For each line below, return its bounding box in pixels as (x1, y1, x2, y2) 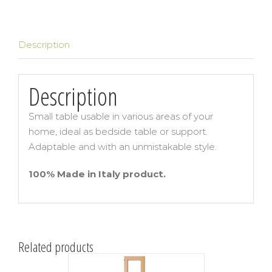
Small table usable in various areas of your (28, 110, 213, 122)
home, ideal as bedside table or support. (28, 125, 208, 137)
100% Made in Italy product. (28, 168, 166, 180)
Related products (18, 237, 93, 256)
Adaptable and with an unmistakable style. (28, 140, 217, 152)
